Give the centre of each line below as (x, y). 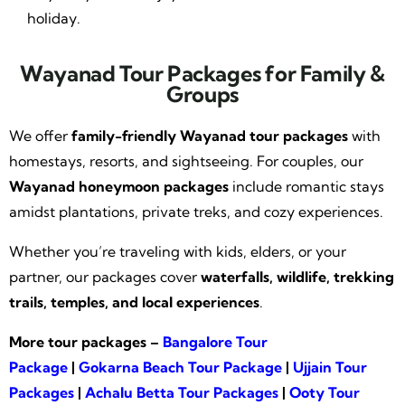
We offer (40, 135)
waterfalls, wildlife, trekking (297, 276)
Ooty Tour (325, 392)
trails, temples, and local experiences (134, 301)
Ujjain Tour (330, 367)
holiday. (54, 18)
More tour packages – (86, 341)
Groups (202, 94)
